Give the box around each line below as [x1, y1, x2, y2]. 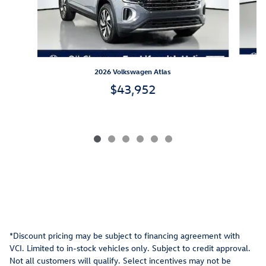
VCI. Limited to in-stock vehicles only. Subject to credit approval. [9, 242, 251, 254]
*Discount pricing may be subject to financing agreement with [9, 230, 240, 242]
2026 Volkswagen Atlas [94, 66, 172, 77]
